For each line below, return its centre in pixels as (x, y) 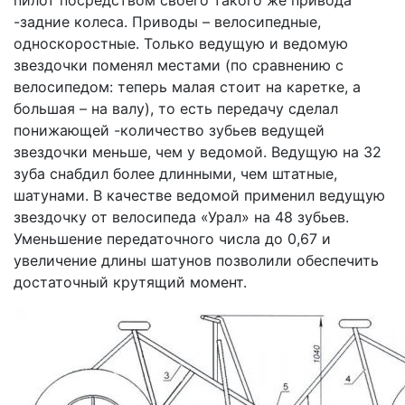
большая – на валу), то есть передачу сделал (176, 108)
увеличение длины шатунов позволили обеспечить (196, 260)
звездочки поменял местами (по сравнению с (179, 65)
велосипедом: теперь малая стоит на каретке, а (187, 87)
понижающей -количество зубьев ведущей (169, 130)
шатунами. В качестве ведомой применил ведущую (199, 195)
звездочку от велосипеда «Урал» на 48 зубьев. (181, 217)
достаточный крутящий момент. (130, 282)
